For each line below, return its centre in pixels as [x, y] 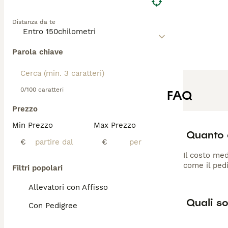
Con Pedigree [53, 206]
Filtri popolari [37, 168]
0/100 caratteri [42, 90]
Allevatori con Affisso [68, 187]
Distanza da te [34, 22]
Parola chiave [38, 52]
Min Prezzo [33, 125]
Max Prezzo [115, 125]
